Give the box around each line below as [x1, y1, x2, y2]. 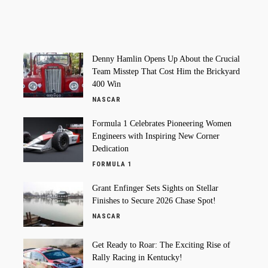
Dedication [92, 144, 129, 153]
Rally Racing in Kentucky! [92, 252, 182, 262]
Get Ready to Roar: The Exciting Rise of [92, 240, 230, 249]
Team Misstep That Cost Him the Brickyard [92, 66, 240, 76]
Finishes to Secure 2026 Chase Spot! [92, 196, 216, 205]
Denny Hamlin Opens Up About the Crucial [92, 54, 240, 63]
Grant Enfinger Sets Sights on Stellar [92, 183, 218, 193]
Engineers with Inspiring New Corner [92, 131, 220, 141]
